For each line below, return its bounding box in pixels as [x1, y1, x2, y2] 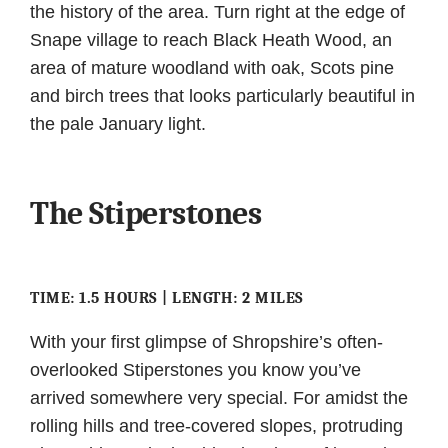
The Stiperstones [30, 195, 262, 233]
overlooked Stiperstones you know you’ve [30, 360, 361, 381]
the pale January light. [30, 113, 206, 134]
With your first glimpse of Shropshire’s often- [30, 332, 383, 353]
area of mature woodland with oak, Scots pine [30, 57, 394, 78]
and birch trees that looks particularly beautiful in [30, 85, 415, 106]
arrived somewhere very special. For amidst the [30, 388, 408, 409]
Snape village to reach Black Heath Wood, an [30, 29, 392, 50]
